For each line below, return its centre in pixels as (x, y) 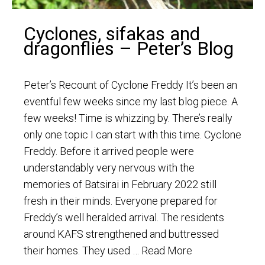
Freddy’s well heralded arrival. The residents (124, 218)
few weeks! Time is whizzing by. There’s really (128, 118)
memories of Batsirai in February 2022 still (120, 185)
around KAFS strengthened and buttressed (121, 234)
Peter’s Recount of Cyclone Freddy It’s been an (130, 85)
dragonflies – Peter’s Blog (129, 49)
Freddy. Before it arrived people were (109, 151)
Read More (167, 251)
